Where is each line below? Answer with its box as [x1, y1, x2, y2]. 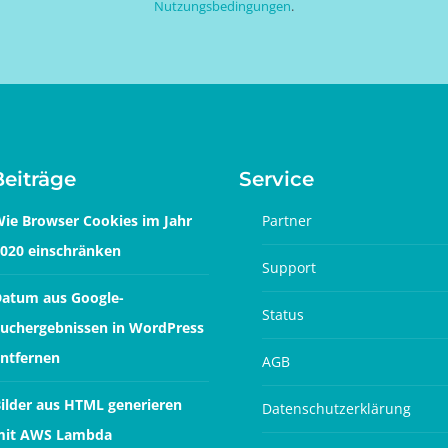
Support [262, 257, 316, 277]
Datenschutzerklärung [262, 398, 411, 418]
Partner [262, 210, 312, 230]
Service [239, 167, 314, 192]
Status [262, 304, 304, 324]
